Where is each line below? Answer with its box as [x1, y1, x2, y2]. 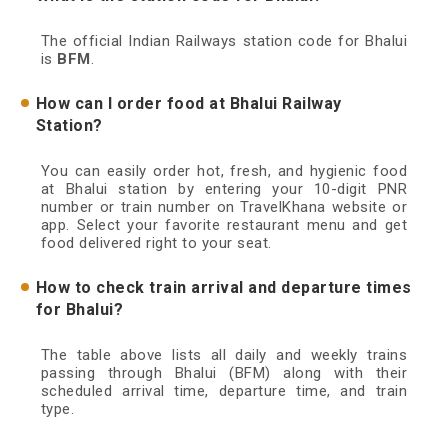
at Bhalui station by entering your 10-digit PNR [40, 180, 408, 199]
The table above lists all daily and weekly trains [40, 346, 408, 365]
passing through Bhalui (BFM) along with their [40, 364, 408, 383]
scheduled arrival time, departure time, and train [40, 382, 408, 401]
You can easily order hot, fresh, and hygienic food [40, 162, 408, 181]
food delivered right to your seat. [40, 234, 272, 253]
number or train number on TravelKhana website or [40, 198, 408, 217]
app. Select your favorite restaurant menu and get [40, 216, 408, 235]
